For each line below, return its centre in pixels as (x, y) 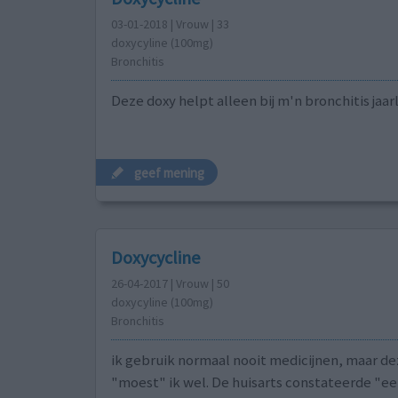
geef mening (170, 172)
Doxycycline (155, 257)
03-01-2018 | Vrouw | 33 (170, 24)
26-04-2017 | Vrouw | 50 (170, 283)
